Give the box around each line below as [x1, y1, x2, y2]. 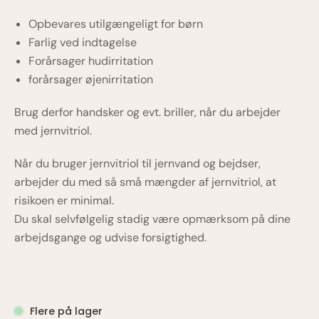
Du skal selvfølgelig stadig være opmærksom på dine [14, 211, 291, 226]
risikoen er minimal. [14, 193, 114, 208]
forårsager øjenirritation [28, 72, 153, 87]
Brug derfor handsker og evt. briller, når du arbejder [14, 105, 281, 120]
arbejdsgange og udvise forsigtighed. [14, 230, 206, 245]
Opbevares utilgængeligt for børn [28, 16, 203, 31]
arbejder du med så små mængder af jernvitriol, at [14, 174, 276, 189]
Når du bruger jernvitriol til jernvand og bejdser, [14, 156, 261, 171]
